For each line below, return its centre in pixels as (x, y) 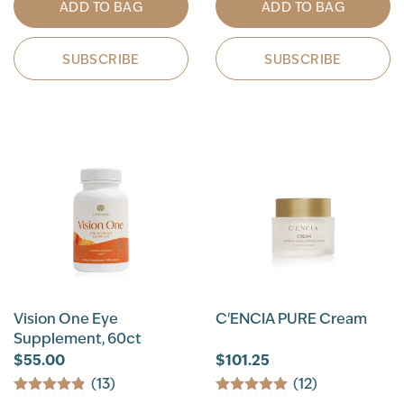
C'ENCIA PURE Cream (291, 319)
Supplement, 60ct (78, 339)
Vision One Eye (66, 319)
